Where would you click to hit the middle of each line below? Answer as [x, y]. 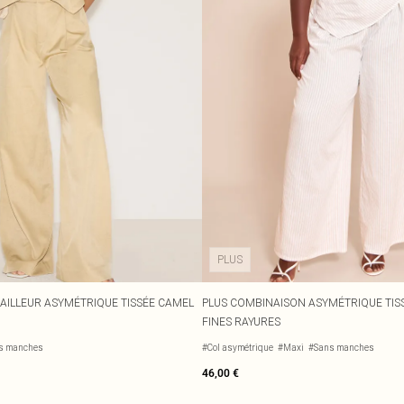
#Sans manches [341, 348]
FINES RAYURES [241, 321]
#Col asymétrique [238, 348]
